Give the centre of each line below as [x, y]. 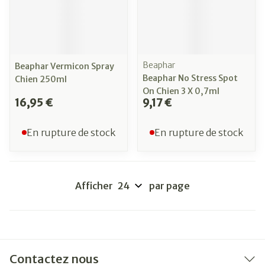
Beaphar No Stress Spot [190, 78]
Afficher [94, 186]
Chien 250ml [41, 79]
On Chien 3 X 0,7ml [181, 91]
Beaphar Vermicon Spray [64, 66]
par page [169, 186]
